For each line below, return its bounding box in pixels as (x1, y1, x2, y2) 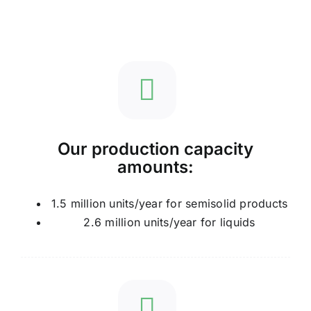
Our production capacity (58, 139, 253, 160)
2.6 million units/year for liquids (83, 215, 255, 230)
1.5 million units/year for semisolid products (51, 196, 288, 211)
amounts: (117, 157, 194, 178)
